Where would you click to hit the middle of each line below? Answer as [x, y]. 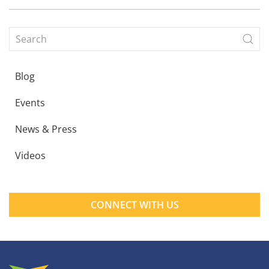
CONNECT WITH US [134, 204]
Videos [30, 155]
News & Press [46, 129]
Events [30, 102]
